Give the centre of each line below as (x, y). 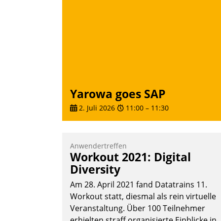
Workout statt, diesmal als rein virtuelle (143, 197)
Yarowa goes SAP (118, 93)
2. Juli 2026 (96, 108)
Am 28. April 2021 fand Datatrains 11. (139, 185)
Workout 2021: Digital (130, 157)
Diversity (95, 169)
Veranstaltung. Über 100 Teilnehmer (138, 208)
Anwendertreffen (98, 146)
